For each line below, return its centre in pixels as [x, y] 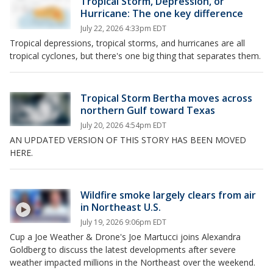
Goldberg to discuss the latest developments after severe [123, 250]
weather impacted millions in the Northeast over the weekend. [134, 262]
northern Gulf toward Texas [148, 110]
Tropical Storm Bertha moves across [166, 98]
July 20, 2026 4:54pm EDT [123, 125]
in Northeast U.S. [121, 207]
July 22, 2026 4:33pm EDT [123, 28]
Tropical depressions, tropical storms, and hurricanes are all [127, 43]
